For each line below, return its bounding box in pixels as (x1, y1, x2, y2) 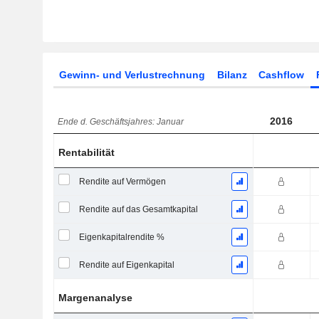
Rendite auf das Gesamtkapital (78, 204, 198, 214)
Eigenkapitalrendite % (78, 232, 164, 242)
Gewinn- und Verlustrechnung (58, 69, 205, 80)
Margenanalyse (58, 292, 133, 303)
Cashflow (258, 69, 305, 80)
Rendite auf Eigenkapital (78, 260, 174, 270)
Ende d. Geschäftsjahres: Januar (58, 117, 184, 127)
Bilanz (216, 69, 247, 80)
